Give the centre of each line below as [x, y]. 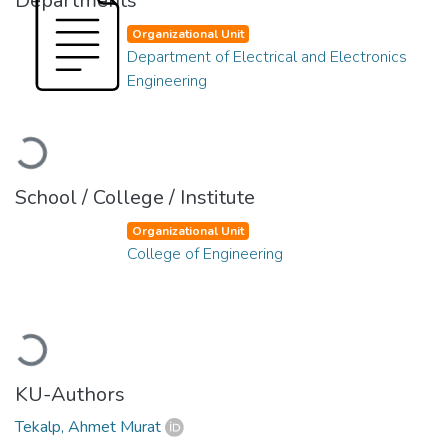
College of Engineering [205, 253]
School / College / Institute [135, 197]
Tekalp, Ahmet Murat [88, 426]
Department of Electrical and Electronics [267, 56]
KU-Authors [70, 394]
